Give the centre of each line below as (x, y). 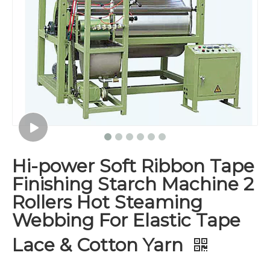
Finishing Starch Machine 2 (133, 184)
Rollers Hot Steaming (107, 202)
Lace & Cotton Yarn (100, 245)
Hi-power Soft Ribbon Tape (133, 166)
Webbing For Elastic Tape (126, 220)
